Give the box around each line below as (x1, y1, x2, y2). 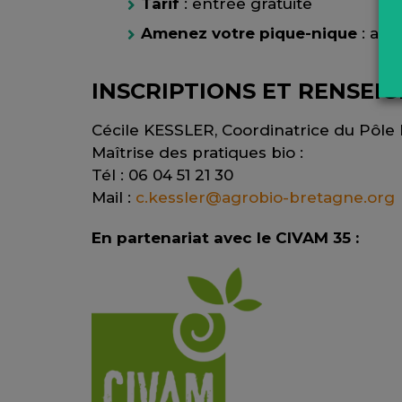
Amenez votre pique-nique (141, 24, 357, 43)
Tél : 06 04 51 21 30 (92, 166, 233, 185)
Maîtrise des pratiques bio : (92, 144, 303, 162)
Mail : (92, 188, 135, 207)
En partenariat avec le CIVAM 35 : (92, 229, 359, 248)
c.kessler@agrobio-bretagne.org (135, 188, 395, 207)
